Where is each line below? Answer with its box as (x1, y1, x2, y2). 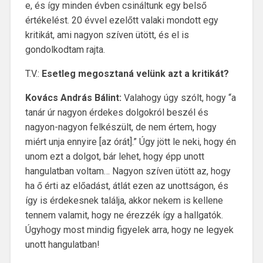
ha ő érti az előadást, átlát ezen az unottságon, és (25, 180, 228, 192)
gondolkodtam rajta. (25, 44, 105, 56)
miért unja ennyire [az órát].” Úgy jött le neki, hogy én (25, 136, 236, 148)
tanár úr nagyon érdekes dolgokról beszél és (25, 107, 208, 119)
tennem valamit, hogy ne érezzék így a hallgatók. (25, 210, 223, 221)
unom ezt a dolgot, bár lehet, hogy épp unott (25, 151, 204, 163)
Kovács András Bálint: (25, 92, 124, 104)
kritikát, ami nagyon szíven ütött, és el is (25, 29, 189, 41)
